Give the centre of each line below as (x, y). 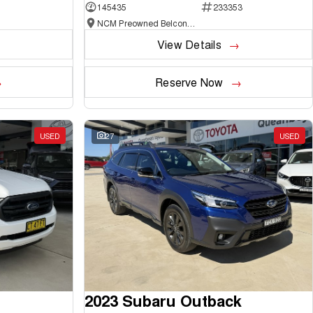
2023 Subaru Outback (163, 300)
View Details (189, 45)
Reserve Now (189, 82)
